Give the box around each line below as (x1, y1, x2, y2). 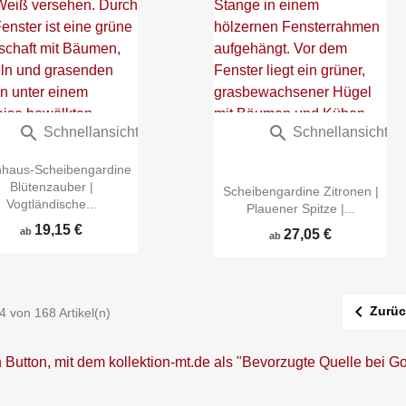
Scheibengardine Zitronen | (222, 184, 379, 199)
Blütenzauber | (9, 179, 93, 195)
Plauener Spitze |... (246, 201, 355, 217)
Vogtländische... (5, 197, 97, 212)
